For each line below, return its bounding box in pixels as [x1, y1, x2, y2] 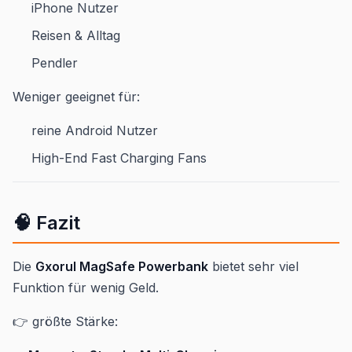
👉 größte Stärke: [13, 313, 118, 329]
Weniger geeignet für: [13, 88, 140, 104]
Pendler [31, 54, 78, 71]
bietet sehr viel [208, 258, 299, 274]
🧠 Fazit [13, 211, 80, 234]
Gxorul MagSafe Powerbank [35, 258, 208, 274]
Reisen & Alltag [31, 27, 120, 43]
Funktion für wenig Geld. [13, 279, 159, 295]
